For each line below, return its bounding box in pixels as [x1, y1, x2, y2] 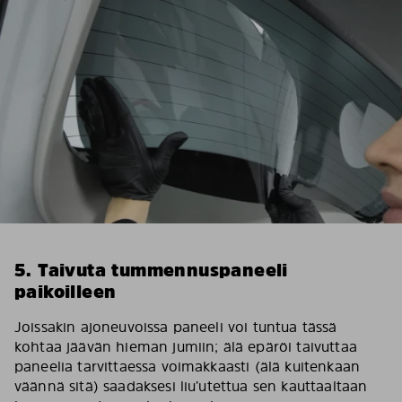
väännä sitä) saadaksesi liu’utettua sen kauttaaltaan [14, 376, 368, 396]
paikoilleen [14, 279, 117, 304]
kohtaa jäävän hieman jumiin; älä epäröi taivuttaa [14, 336, 357, 356]
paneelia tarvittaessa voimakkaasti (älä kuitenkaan [14, 356, 361, 376]
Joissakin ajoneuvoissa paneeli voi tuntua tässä [14, 317, 337, 336]
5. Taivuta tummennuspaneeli [14, 258, 288, 283]
